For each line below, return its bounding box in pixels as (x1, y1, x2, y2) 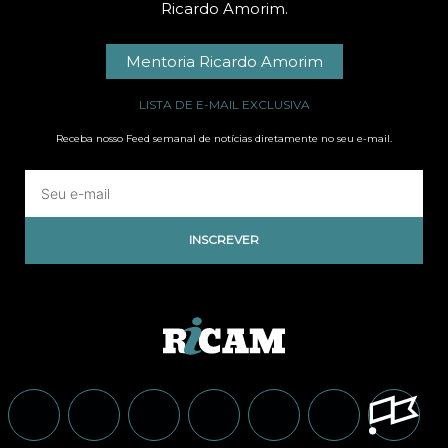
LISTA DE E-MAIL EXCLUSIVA (138, 97, 310, 113)
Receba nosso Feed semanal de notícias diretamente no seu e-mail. (56, 132, 392, 146)
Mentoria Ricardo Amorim (125, 52, 323, 72)
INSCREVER (189, 232, 259, 248)
